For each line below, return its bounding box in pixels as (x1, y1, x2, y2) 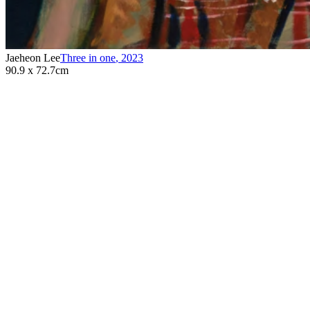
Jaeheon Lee (6, 51, 60, 64)
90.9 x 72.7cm (6, 64, 69, 76)
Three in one (60, 51, 116, 64)
